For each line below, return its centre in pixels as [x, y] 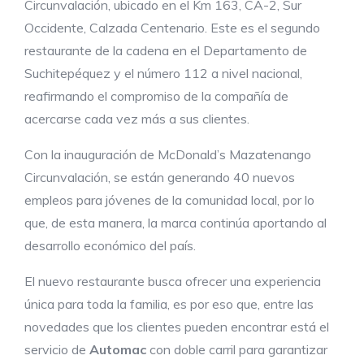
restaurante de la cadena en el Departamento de [166, 50]
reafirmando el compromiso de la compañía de [156, 96]
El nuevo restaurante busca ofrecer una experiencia [173, 281]
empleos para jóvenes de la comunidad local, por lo [169, 200]
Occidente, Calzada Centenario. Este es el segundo [172, 28]
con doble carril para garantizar [237, 349]
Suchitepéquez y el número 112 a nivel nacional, [163, 73]
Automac [118, 349]
